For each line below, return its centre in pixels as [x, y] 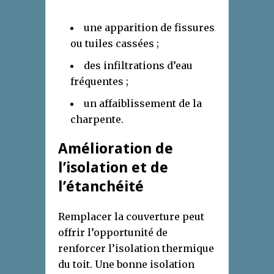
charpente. [97, 120]
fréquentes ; [99, 82]
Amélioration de [116, 149]
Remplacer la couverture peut [131, 217]
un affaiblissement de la [143, 104]
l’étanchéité [101, 187]
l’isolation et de [113, 168]
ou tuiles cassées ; [115, 44]
